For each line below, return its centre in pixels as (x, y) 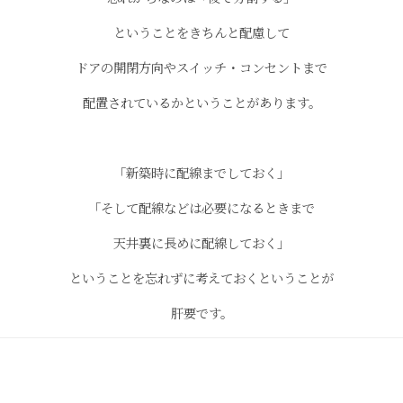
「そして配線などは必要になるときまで (201, 207)
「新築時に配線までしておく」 (201, 172)
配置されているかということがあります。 (201, 102)
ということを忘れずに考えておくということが (201, 278)
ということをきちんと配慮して (201, 32)
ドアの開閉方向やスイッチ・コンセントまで (201, 67)
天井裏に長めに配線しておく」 (201, 242)
